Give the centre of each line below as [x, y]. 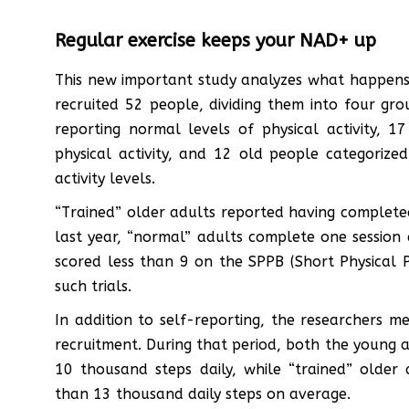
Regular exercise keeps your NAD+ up [215, 40]
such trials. [93, 286]
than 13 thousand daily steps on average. [203, 393]
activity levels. [105, 178]
